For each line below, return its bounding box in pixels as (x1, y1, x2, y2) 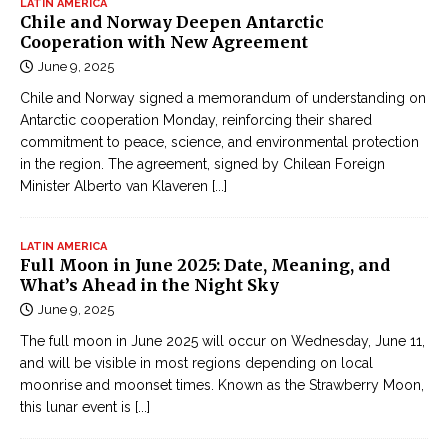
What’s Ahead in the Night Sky (20, 275, 279, 296)
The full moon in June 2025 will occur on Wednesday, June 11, (20, 333, 425, 350)
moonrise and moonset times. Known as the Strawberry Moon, (20, 377, 424, 394)
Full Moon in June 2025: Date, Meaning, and (20, 255, 390, 276)
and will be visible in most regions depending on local (20, 355, 373, 372)
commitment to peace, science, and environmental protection (20, 134, 419, 151)
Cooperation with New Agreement (20, 32, 308, 53)
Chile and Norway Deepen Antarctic (20, 12, 324, 33)
